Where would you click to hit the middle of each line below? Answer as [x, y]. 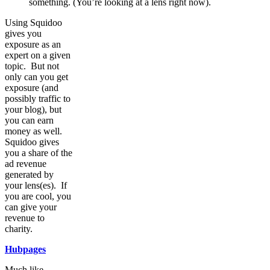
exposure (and [32, 87]
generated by [29, 174]
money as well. [35, 131]
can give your [31, 207]
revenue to [25, 218]
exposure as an [33, 44]
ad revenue [26, 163]
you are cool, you [38, 196]
